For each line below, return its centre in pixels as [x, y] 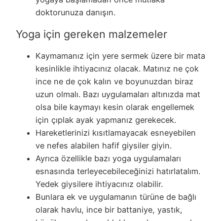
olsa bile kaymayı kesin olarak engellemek [115, 107]
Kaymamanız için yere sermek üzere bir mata [120, 55]
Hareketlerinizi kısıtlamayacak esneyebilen [116, 132]
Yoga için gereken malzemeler [92, 34]
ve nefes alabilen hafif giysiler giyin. [104, 145]
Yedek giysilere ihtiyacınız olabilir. [99, 184]
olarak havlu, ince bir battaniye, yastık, [109, 209]
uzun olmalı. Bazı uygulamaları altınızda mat [118, 94]
